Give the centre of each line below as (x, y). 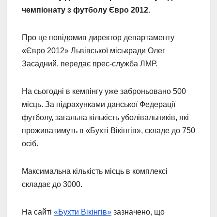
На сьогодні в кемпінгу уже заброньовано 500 (104, 92)
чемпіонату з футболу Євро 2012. (87, 10)
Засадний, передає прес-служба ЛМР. (90, 64)
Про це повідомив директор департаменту (98, 38)
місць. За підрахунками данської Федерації (99, 105)
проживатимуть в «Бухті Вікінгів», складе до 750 (108, 131)
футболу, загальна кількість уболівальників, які (105, 118)
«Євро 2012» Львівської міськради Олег (93, 51)
